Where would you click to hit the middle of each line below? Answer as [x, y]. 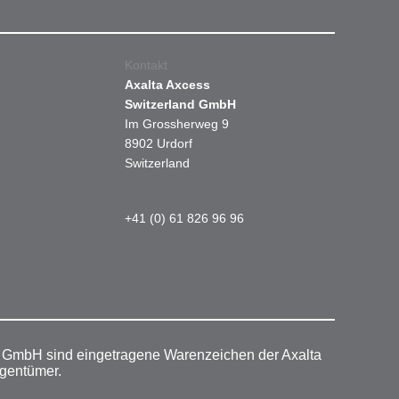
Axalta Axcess [167, 85]
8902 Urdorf [159, 143]
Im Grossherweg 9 [177, 124]
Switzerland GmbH [180, 104]
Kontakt [146, 65]
